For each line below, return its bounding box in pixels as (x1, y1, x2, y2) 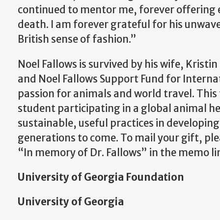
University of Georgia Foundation (18, 170, 184, 184)
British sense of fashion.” (18, 33, 137, 46)
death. (18, 18, 51, 31)
